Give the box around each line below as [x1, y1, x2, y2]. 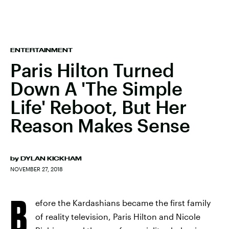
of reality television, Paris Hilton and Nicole [35, 212, 200, 221]
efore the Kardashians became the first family [35, 198, 211, 208]
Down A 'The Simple [10, 78, 182, 99]
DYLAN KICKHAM [20, 155, 82, 162]
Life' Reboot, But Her [10, 96, 187, 118]
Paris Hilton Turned [10, 59, 174, 81]
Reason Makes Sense [10, 114, 190, 136]
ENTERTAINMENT [10, 47, 73, 53]
